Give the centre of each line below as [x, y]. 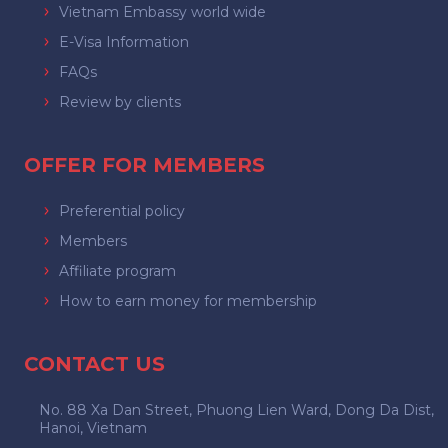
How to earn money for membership [187, 300]
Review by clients [119, 101]
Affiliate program [117, 270]
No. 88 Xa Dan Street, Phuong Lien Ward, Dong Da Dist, [236, 409]
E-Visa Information [123, 41]
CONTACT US [94, 363]
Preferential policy [121, 210]
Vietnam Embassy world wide [162, 11]
